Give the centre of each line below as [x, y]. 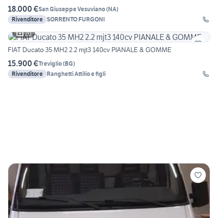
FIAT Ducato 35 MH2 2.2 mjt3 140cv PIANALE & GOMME [90, 50]
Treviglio [50, 63]
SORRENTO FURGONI [76, 19]
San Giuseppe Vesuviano [72, 9]
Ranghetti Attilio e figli [76, 74]
